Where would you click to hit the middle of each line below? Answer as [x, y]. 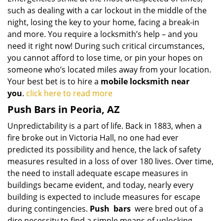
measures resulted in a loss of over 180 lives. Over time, [110, 161]
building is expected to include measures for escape [104, 197]
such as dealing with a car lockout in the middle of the [107, 10]
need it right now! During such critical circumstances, [106, 46]
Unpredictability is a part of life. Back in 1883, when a [105, 126]
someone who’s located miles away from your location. [109, 70]
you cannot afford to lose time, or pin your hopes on [105, 58]
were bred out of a [167, 209]
